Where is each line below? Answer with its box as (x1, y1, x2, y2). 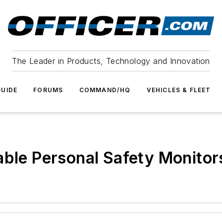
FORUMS (33, 86, 63, 94)
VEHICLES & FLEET (146, 86, 211, 94)
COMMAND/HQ (79, 86, 131, 94)
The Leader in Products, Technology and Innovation (12, 56, 210, 66)
